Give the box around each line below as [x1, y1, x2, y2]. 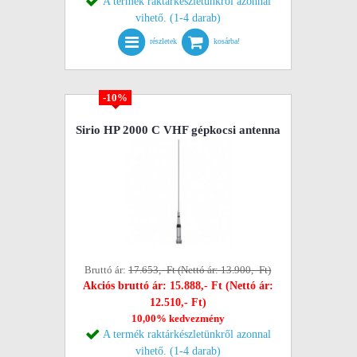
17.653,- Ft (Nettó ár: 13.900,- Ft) [128, 264, 272, 276]
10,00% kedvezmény [131, 312, 225, 324]
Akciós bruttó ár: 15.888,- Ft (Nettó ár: [82, 280, 273, 292]
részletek [150, 37, 178, 46]
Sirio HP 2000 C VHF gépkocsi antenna [75, 124, 280, 136]
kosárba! [214, 37, 241, 46]
